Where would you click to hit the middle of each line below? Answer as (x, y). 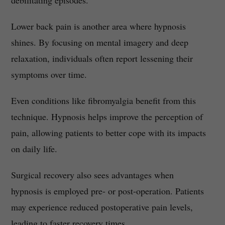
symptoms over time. (49, 75)
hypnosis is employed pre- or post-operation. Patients (107, 191)
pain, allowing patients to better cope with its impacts (108, 133)
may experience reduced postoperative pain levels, (102, 207)
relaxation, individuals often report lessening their (102, 59)
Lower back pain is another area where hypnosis (98, 26)
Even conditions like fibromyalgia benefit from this (103, 101)
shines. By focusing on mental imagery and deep (99, 42)
